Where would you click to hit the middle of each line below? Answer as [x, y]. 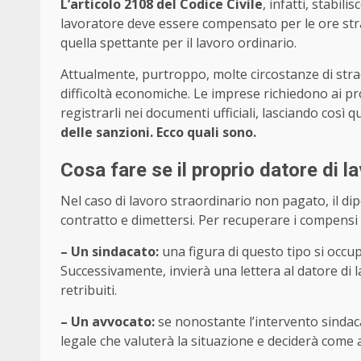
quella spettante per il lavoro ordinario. [178, 43]
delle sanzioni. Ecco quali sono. [158, 133]
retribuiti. [89, 290]
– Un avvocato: [108, 322]
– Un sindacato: [111, 252]
